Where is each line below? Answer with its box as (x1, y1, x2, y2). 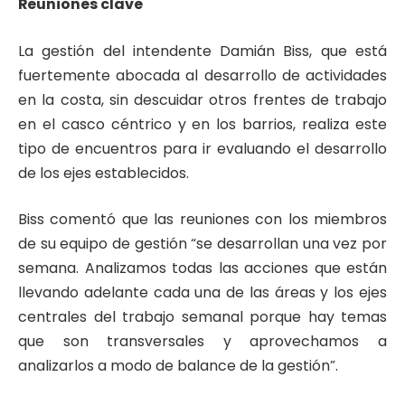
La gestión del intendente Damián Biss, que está (18, 40, 387, 61)
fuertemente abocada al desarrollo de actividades (18, 64, 387, 86)
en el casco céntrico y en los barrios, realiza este (18, 113, 387, 135)
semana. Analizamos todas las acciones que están (18, 258, 387, 279)
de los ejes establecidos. (18, 162, 189, 184)
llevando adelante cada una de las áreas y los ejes (18, 282, 387, 304)
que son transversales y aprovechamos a (18, 331, 387, 353)
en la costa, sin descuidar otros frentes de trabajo (18, 89, 387, 110)
